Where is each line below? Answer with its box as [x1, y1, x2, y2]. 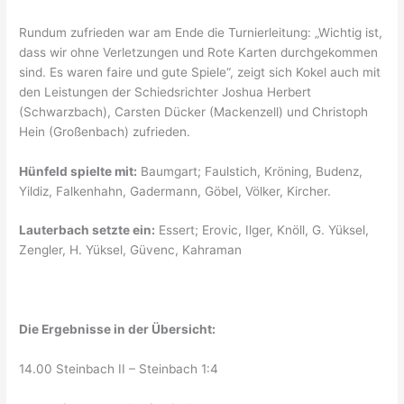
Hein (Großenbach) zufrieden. [19, 124, 191, 139]
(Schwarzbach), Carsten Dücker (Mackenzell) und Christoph [19, 104, 369, 119]
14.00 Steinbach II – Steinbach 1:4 [19, 362, 219, 377]
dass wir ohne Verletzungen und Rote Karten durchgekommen [19, 44, 379, 60]
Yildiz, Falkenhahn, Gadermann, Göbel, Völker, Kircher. [19, 183, 332, 198]
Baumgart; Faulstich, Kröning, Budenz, [137, 163, 363, 179]
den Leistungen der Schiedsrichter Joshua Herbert [19, 84, 312, 99]
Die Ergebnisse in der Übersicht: [19, 322, 216, 337]
